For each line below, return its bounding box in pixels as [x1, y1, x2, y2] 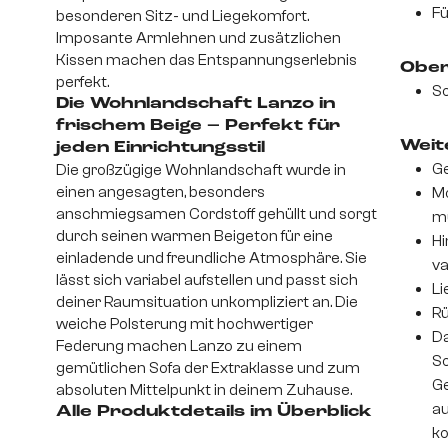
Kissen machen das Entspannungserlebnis [56, 50, 357, 69]
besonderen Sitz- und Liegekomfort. [56, 6, 309, 25]
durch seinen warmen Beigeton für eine [56, 226, 333, 245]
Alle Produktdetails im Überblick [56, 403, 372, 420]
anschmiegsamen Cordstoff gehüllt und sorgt [56, 204, 377, 223]
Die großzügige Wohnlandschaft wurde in [56, 160, 346, 179]
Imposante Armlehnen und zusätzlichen [56, 28, 341, 47]
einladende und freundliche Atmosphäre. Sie [56, 248, 367, 267]
